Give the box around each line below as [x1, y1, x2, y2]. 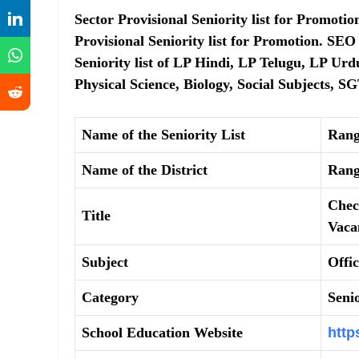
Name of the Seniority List [82, 126, 245, 143]
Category [82, 288, 139, 305]
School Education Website [82, 324, 243, 341]
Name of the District [82, 161, 208, 178]
